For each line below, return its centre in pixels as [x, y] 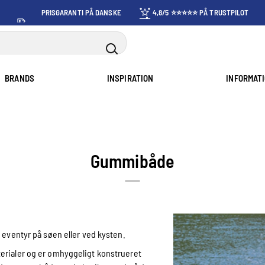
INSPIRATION [130, 78]
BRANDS [20, 78]
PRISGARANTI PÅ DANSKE [81, 12]
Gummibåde [132, 161]
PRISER [81, 32]
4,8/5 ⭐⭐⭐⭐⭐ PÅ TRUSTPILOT [201, 12]
